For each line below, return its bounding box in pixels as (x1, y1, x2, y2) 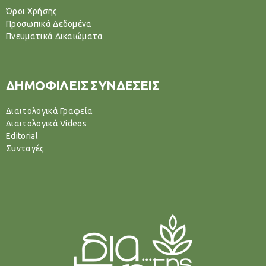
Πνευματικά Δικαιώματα (6, 31, 103, 42)
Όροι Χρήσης (6, 7, 58, 17)
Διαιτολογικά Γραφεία (6, 106, 93, 116)
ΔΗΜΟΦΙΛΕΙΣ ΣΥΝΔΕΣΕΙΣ (6, 78, 159, 93)
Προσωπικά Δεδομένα (6, 19, 92, 29)
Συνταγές (6, 144, 45, 154)
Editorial (6, 131, 38, 141)
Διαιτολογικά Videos (6, 119, 87, 129)
